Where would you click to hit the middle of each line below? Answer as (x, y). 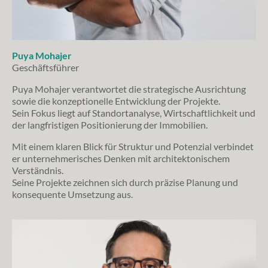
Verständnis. (38, 170)
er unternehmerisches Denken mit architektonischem (121, 159)
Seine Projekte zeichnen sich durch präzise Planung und (125, 182)
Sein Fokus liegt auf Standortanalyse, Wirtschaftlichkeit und (134, 113)
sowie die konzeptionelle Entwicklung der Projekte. (116, 101)
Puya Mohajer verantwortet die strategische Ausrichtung (129, 89)
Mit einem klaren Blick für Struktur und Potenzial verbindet (133, 147)
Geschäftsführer (45, 68)
